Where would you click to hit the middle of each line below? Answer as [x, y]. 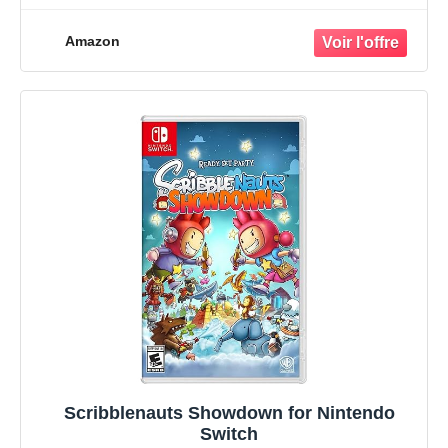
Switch [229, 434]
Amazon [92, 40]
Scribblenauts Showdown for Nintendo [229, 413]
